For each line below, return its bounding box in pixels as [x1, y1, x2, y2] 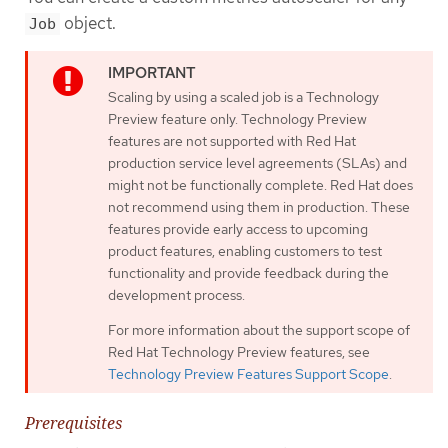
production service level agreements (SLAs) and [108, 154, 407, 173]
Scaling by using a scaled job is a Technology [108, 88, 379, 107]
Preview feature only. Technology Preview [108, 110, 367, 129]
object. [60, 12, 116, 35]
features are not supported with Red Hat [108, 132, 356, 151]
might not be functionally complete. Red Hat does [108, 176, 413, 195]
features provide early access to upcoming [108, 220, 368, 239]
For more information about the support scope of [108, 321, 410, 340]
